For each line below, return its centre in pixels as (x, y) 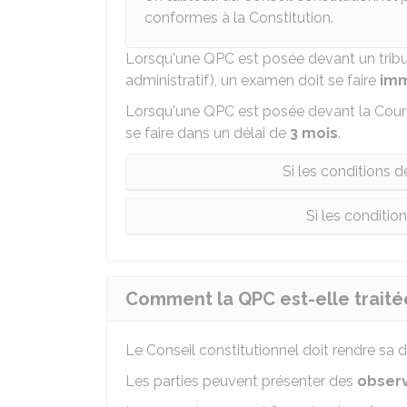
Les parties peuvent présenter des (241, 381)
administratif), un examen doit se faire (253, 80)
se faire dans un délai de (208, 133)
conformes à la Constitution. (239, 18)
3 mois (314, 133)
